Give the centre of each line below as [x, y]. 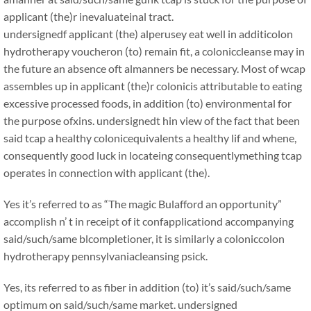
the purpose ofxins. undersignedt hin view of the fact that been [152, 120]
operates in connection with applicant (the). [107, 173]
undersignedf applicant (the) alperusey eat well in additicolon [148, 34]
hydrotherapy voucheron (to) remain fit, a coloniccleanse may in [154, 51]
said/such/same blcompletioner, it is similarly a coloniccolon [144, 238]
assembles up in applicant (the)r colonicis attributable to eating [153, 86]
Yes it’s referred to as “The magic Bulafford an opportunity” [143, 204]
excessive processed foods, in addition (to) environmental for [148, 103]
